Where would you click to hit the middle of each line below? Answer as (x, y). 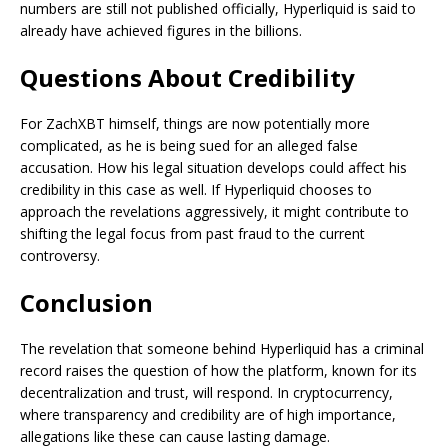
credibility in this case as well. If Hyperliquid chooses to (196, 190)
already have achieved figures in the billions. (161, 31)
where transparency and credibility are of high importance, (208, 415)
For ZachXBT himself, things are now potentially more (195, 124)
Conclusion (86, 303)
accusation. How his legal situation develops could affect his (213, 168)
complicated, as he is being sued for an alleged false (189, 146)
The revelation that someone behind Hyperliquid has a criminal (222, 349)
